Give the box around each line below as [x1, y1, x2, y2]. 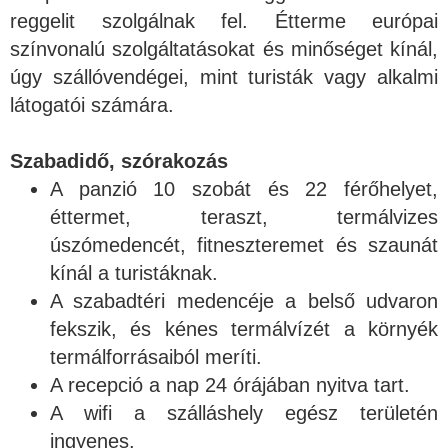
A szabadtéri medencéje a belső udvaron [50, 289, 438, 312]
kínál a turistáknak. [50, 261, 224, 284]
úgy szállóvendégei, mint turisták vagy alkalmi [10, 65, 438, 88]
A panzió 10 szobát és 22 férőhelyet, [50, 177, 438, 200]
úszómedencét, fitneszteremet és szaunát [50, 233, 438, 256]
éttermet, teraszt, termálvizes [50, 205, 438, 228]
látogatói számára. [10, 93, 174, 116]
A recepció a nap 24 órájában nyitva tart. [50, 373, 410, 396]
